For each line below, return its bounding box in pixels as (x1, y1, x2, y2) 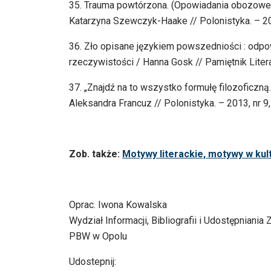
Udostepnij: (69, 256, 116, 268)
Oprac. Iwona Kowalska (69, 199, 167, 211)
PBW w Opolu (69, 230, 127, 243)
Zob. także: (69, 148, 122, 160)
